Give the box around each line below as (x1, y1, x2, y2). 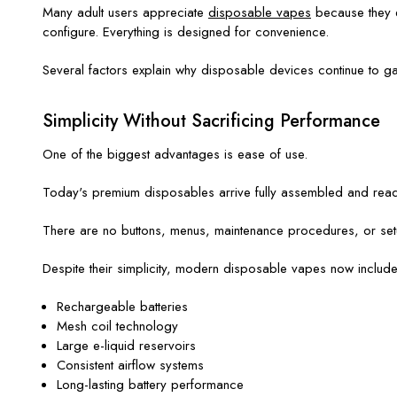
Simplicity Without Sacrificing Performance (43, 107, 380, 134)
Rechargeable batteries (57, 296, 189, 316)
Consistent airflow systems (57, 354, 205, 375)
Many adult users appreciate (43, 2, 208, 22)
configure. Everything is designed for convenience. (43, 21, 329, 42)
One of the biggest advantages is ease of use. (43, 144, 307, 164)
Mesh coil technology (57, 315, 179, 336)
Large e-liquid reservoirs (57, 335, 197, 355)
